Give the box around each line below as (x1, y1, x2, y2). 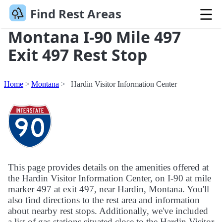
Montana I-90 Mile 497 (8, 26, 181, 48)
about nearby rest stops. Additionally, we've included (8, 206, 208, 217)
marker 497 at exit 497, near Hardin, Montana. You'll (8, 184, 209, 195)
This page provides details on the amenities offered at (8, 162, 209, 173)
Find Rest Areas (30, 5, 121, 22)
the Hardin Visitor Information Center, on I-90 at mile (8, 173, 211, 184)
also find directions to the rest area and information (8, 195, 200, 206)
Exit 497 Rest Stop (8, 44, 147, 66)
